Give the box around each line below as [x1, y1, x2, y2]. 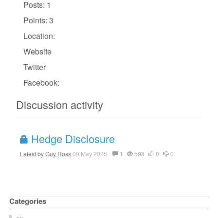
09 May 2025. [71, 149, 110, 158]
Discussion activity [16, 97, 103, 112]
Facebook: [23, 77, 59, 88]
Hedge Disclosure [28, 131, 115, 146]
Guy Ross [45, 149, 71, 158]
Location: [23, 30, 55, 41]
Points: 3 [23, 15, 54, 26]
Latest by [19, 149, 44, 158]
